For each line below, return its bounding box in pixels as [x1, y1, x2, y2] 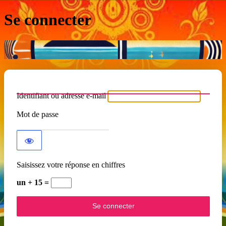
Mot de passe [17, 110, 59, 119]
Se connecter [4, 11, 91, 29]
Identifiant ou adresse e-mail [17, 91, 106, 100]
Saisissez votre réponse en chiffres [17, 160, 125, 169]
